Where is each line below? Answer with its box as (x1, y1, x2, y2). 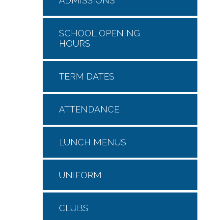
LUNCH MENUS (59, 137, 126, 147)
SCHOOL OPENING (59, 28, 140, 39)
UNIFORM (59, 169, 102, 180)
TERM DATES (59, 71, 114, 82)
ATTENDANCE (59, 104, 119, 114)
